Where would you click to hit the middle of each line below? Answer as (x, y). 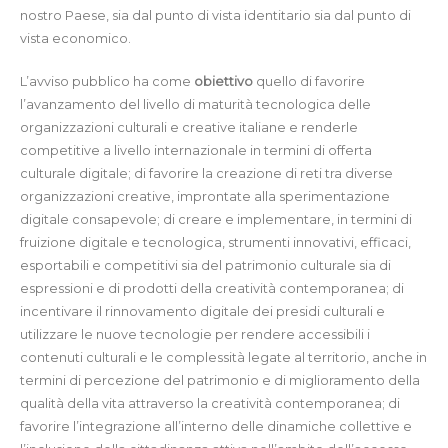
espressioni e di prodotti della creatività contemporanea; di (212, 289)
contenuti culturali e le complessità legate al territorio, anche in (223, 358)
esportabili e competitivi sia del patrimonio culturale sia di (205, 266)
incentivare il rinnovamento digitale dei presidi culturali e (202, 312)
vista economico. (75, 39)
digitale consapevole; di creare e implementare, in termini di (216, 220)
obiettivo (223, 82)
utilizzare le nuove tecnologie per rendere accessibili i (195, 335)
